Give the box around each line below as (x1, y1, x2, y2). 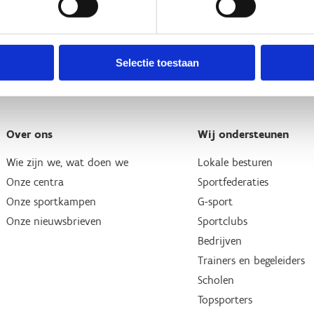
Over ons (6, 128, 53, 141)
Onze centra (6, 175, 64, 189)
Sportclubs (198, 214, 248, 228)
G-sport (198, 195, 233, 208)
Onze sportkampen (6, 195, 96, 208)
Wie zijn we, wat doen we (6, 156, 128, 169)
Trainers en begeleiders (198, 254, 306, 267)
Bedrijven (198, 234, 243, 247)
